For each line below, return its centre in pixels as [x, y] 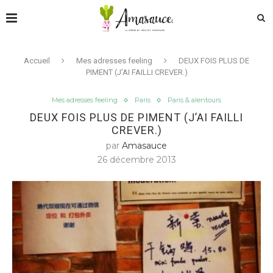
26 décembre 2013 [136, 160]
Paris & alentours [194, 100]
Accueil [37, 61]
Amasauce [144, 146]
